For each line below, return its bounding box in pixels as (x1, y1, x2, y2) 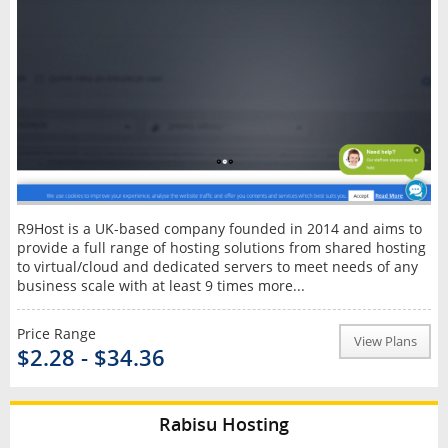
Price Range (16, 323, 96, 343)
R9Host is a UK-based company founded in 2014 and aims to (16, 218, 422, 238)
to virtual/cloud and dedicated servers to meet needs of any (16, 256, 418, 276)
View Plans (353, 332, 417, 350)
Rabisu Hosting (159, 411, 289, 436)
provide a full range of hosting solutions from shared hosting (16, 237, 426, 257)
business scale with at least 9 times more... (16, 275, 305, 295)
